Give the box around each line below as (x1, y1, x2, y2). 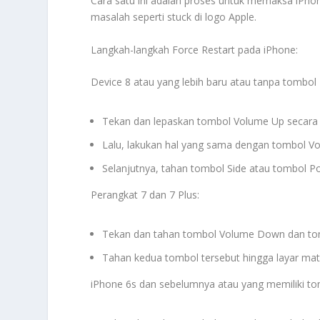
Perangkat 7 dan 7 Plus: (91, 187, 200, 201)
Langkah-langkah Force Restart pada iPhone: (91, 42, 299, 56)
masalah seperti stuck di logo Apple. (91, 10, 257, 24)
